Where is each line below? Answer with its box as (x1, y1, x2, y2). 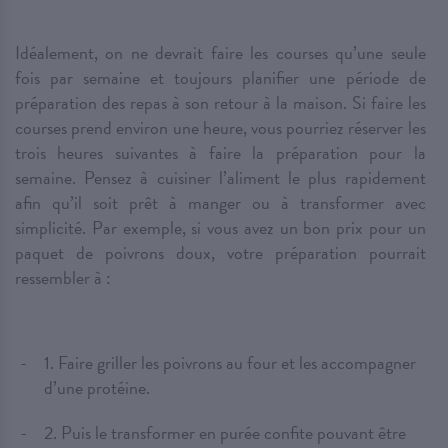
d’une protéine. (44, 374, 150, 402)
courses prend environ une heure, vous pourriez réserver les (15, 114, 426, 142)
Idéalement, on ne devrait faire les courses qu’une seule (15, 39, 426, 67)
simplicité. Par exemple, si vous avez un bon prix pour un (15, 214, 426, 242)
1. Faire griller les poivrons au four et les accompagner (44, 349, 416, 377)
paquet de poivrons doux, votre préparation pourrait (15, 239, 426, 267)
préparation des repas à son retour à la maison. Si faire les (15, 89, 426, 117)
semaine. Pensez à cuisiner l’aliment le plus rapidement (15, 164, 426, 192)
